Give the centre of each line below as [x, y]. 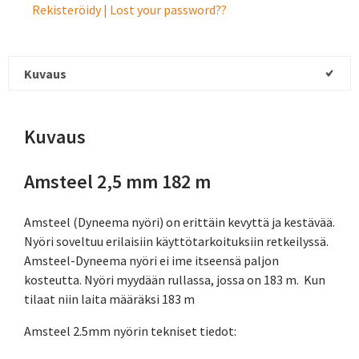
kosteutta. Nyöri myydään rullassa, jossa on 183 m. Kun [175, 280]
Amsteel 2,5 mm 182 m [117, 182]
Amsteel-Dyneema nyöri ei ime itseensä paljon [151, 261]
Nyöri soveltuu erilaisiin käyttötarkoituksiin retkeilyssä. [176, 242]
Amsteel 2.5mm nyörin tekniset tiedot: [130, 331]
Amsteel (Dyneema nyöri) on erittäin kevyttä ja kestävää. [179, 222]
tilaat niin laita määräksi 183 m [109, 299]
